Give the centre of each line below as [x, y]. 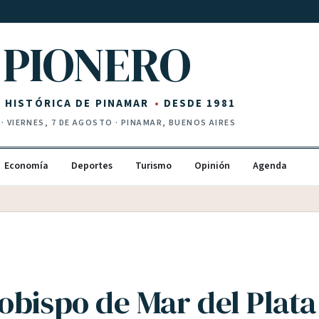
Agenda [270, 166]
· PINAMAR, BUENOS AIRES [174, 123]
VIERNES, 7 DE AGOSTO [60, 123]
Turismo [153, 166]
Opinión [212, 166]
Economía [26, 166]
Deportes [92, 166]
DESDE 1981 [199, 103]
